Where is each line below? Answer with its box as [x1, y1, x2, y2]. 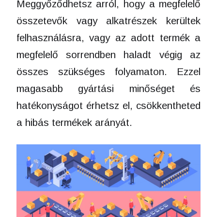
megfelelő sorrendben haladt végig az [16, 49, 201, 61]
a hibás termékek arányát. [16, 117, 132, 128]
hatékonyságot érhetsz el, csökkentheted [16, 100, 201, 111]
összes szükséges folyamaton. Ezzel [16, 66, 201, 77]
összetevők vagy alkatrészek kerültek [16, 15, 201, 27]
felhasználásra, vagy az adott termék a [16, 32, 201, 44]
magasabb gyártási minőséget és [16, 83, 201, 94]
